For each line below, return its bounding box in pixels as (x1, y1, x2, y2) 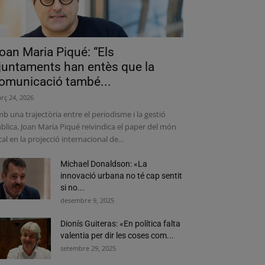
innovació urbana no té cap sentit (60, 171, 182, 180)
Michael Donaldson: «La (60, 159, 147, 169)
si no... (60, 183, 85, 192)
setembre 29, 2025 (60, 244, 116, 253)
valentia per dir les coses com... (60, 231, 174, 240)
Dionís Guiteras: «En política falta (60, 219, 180, 228)
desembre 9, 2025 (60, 196, 114, 205)
